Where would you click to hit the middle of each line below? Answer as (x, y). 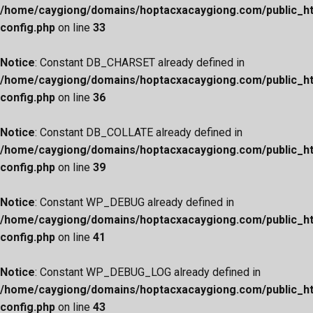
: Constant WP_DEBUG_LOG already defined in (148, 272)
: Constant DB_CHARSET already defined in (140, 63)
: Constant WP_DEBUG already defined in (134, 202)
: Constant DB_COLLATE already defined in (139, 132)
